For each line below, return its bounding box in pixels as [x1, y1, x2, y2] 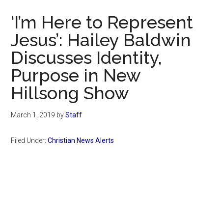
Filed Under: [11, 137, 48, 145]
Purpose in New [11, 65, 141, 86]
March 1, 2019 [11, 111, 55, 119]
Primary [10, 187, 63, 204]
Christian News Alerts [48, 137, 114, 145]
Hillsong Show [11, 82, 130, 104]
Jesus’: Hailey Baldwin [11, 29, 192, 51]
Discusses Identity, [11, 47, 163, 68]
